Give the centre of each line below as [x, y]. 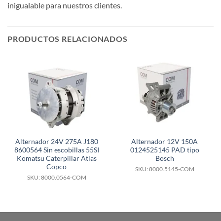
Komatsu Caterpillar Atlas [56, 158]
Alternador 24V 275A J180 [56, 141]
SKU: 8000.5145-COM [165, 169]
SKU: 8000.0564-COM [56, 177]
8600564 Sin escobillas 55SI [56, 150]
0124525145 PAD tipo [165, 150]
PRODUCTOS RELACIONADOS [68, 38]
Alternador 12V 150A [165, 141]
